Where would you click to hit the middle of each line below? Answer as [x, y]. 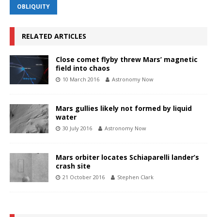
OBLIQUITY [33, 6]
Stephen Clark [135, 177]
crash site [73, 166]
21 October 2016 [84, 177]
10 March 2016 [81, 79]
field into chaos [83, 68]
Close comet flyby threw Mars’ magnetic [127, 59]
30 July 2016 [77, 128]
